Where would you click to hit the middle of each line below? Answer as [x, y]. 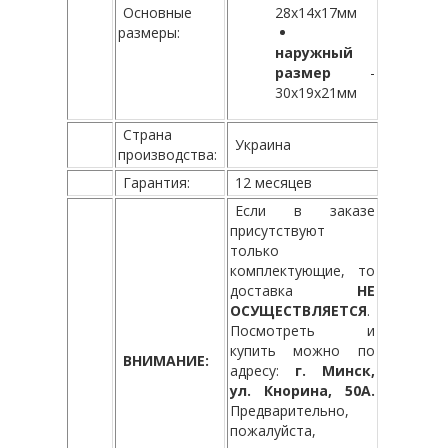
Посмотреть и [302, 330]
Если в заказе [304, 210]
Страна [147, 134]
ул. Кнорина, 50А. [302, 390]
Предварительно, [289, 410]
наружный [313, 52]
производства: [167, 154]
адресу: [262, 370]
